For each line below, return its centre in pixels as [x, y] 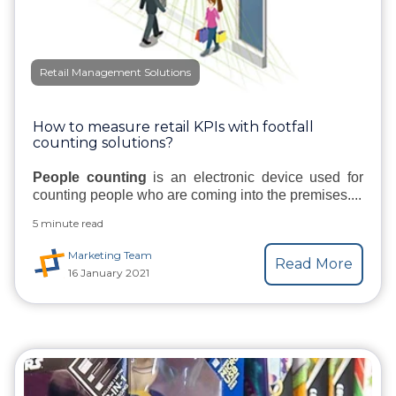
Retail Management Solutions [115, 72]
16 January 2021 [109, 273]
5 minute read [68, 224]
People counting [90, 178]
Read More [314, 264]
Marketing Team [110, 255]
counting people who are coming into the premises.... [197, 195]
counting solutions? [103, 143]
